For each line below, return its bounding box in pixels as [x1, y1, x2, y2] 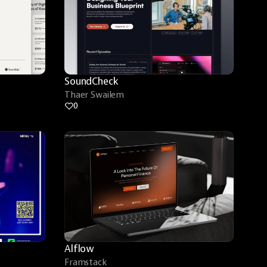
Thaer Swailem [64, 89, 125, 101]
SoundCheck [64, 75, 119, 88]
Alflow [64, 243, 95, 255]
